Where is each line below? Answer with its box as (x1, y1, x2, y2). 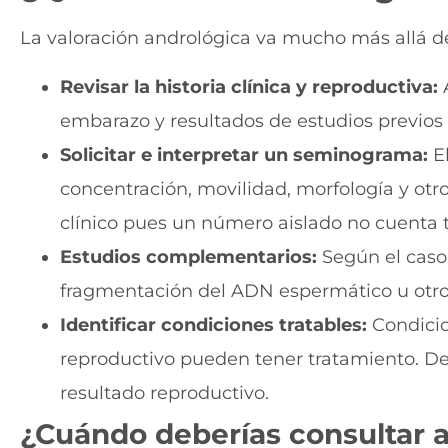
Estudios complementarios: (60, 245, 317, 268)
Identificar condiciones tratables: (60, 313, 367, 336)
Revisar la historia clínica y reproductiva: (60, 75, 438, 98)
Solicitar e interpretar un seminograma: (60, 143, 428, 166)
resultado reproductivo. (60, 381, 269, 404)
